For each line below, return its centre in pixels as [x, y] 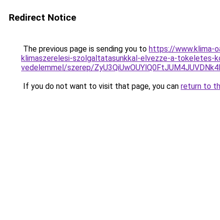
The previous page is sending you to [85, 49]
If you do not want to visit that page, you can [101, 86]
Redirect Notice [42, 17]
